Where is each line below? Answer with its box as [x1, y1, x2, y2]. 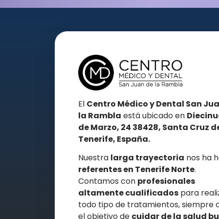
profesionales [137, 175, 195, 187]
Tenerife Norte [135, 163, 195, 175]
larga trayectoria [110, 152, 184, 163]
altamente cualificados [78, 187, 178, 198]
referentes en [78, 163, 135, 175]
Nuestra [78, 152, 110, 163]
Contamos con [78, 175, 137, 187]
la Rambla [78, 109, 121, 121]
